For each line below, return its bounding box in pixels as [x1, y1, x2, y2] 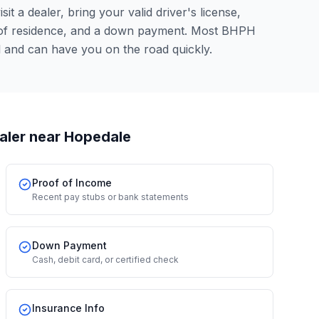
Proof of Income [32, 177, 112, 189]
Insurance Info [32, 302, 105, 314]
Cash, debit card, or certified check [32, 254, 179, 265]
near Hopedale [26, 128, 131, 145]
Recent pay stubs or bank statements [32, 192, 189, 202]
